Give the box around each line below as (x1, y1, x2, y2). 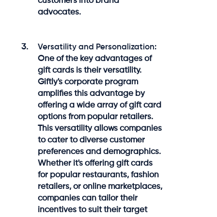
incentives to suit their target (38, 205, 148, 214)
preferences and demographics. (38, 147, 161, 156)
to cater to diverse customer (38, 136, 145, 144)
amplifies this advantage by (38, 89, 145, 98)
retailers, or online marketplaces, (38, 182, 163, 191)
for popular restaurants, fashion (38, 170, 159, 179)
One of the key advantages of (38, 54, 152, 63)
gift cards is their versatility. (38, 66, 142, 75)
